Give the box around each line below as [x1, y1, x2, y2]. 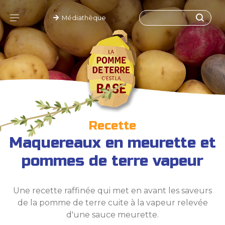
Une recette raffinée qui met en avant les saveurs [13, 186, 212, 195]
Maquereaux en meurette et [9, 134, 216, 152]
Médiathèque [58, 14, 106, 22]
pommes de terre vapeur [22, 152, 203, 170]
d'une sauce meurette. [66, 210, 159, 219]
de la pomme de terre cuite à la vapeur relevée [17, 198, 208, 207]
